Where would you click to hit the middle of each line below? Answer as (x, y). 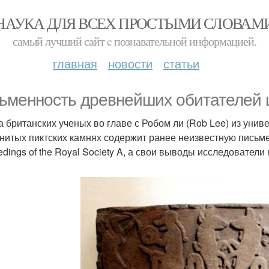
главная (75, 63)
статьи (181, 63)
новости (130, 63)
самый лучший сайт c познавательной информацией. (134, 41)
